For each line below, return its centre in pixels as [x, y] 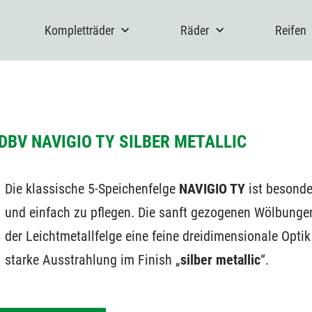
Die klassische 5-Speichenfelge [92, 189]
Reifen [291, 30]
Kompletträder [79, 30]
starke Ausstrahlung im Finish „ [93, 260]
